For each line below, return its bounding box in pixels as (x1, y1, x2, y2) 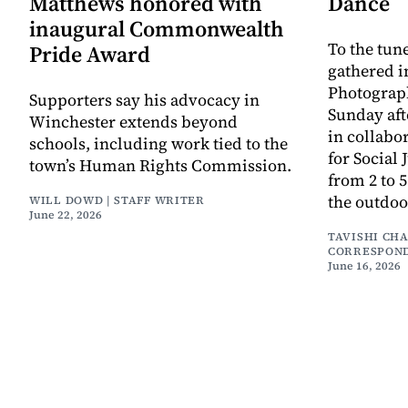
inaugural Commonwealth (29, 13, 284, 44)
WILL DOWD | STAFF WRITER (29, 192, 205, 208)
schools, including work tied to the (29, 131, 288, 155)
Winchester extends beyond (29, 109, 238, 133)
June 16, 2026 (328, 258, 401, 273)
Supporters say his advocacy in (29, 87, 260, 111)
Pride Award (29, 38, 150, 69)
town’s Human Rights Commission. (29, 153, 291, 177)
